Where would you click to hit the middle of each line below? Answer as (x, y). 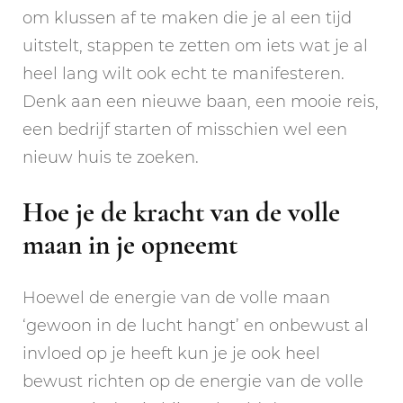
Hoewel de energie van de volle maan (176, 297)
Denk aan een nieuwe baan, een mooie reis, (201, 101)
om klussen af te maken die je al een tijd (187, 18)
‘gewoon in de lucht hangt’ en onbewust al (196, 325)
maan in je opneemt (130, 244)
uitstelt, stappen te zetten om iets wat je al (195, 45)
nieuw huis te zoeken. (111, 157)
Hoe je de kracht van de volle (181, 212)
